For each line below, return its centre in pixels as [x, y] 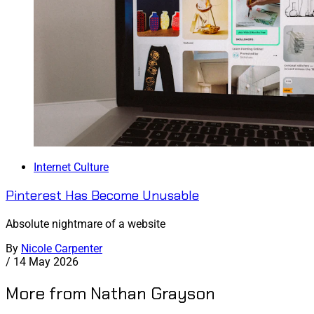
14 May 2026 [46, 262]
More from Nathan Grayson [110, 293]
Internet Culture [71, 167]
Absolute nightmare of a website [86, 224]
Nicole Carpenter [62, 249]
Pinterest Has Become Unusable [102, 196]
